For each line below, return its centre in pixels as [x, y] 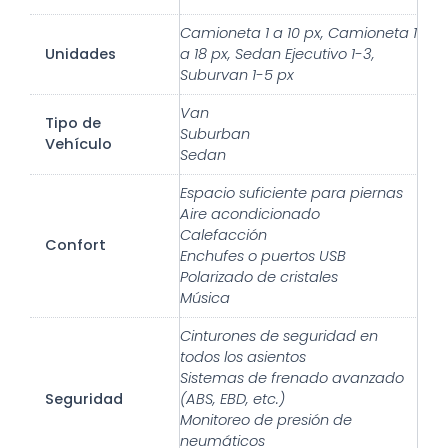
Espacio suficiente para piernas [291, 193]
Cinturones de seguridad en [279, 336]
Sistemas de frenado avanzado [292, 378]
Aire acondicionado [250, 214]
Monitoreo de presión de [266, 420]
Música [205, 298]
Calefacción [223, 235]
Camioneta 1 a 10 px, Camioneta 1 [298, 33]
